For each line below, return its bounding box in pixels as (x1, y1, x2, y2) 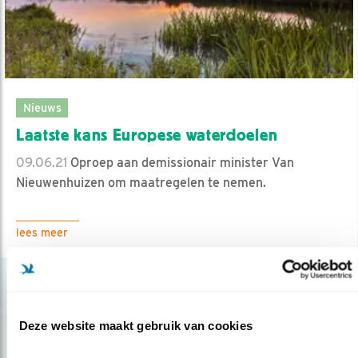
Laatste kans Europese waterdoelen (16, 125, 278, 145)
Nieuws (22, 100, 62, 114)
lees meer (16, 225, 68, 239)
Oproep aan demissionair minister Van (67, 154, 294, 170)
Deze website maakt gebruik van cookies (18, 318, 253, 332)
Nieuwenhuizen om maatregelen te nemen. (16, 174, 266, 190)
